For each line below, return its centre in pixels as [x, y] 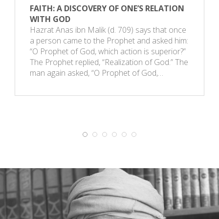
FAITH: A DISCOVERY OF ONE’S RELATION [107, 8]
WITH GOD [50, 19]
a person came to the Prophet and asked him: [109, 40]
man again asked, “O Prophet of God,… [97, 73]
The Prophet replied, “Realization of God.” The [109, 62]
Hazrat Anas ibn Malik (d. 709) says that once [108, 30]
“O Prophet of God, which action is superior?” [108, 51]
